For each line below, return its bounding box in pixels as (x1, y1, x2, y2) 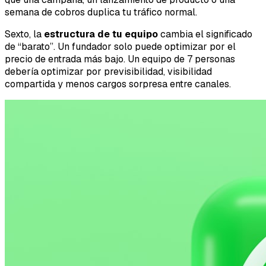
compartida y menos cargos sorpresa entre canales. (5, 78, 231, 91)
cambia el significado (158, 28, 252, 41)
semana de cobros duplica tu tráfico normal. (5, 6, 197, 19)
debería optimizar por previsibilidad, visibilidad (5, 65, 212, 78)
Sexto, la (5, 28, 44, 41)
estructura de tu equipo (44, 28, 158, 41)
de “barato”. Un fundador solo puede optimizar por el (5, 40, 236, 53)
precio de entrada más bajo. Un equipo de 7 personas (5, 53, 235, 66)
